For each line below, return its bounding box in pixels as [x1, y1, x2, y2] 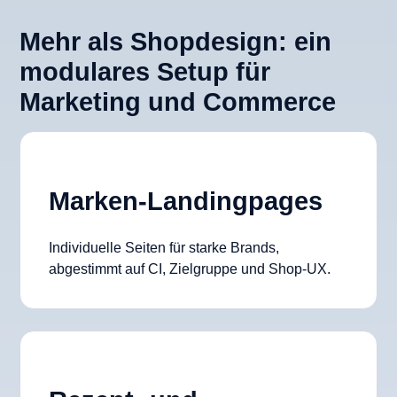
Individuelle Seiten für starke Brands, [49, 239, 279, 255]
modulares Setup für [19, 58, 270, 87]
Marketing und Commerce [19, 88, 336, 117]
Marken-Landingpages [49, 186, 323, 215]
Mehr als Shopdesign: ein [19, 27, 331, 57]
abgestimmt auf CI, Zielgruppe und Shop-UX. [49, 261, 331, 276]
